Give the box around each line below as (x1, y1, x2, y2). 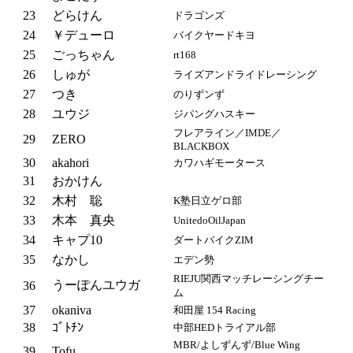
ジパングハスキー (173, 107, 255, 120)
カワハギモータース (173, 156, 266, 169)
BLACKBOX (173, 139, 229, 152)
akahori (52, 155, 89, 169)
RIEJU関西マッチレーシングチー (173, 272, 324, 284)
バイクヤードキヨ (173, 28, 255, 41)
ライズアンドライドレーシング (173, 68, 317, 80)
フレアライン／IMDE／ (173, 126, 281, 139)
